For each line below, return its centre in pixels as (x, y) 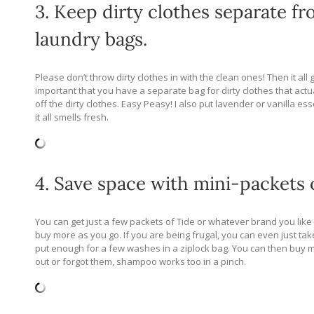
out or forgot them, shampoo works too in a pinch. (141, 262)
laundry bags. (91, 39)
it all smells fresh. (72, 117)
